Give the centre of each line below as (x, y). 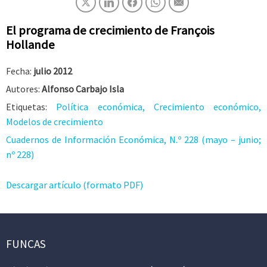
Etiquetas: (31, 107)
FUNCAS (26, 244)
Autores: (24, 89)
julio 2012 (53, 71)
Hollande (30, 45)
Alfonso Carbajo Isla (83, 89)
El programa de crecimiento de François (110, 30)
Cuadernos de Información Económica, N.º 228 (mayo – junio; (133, 139)
